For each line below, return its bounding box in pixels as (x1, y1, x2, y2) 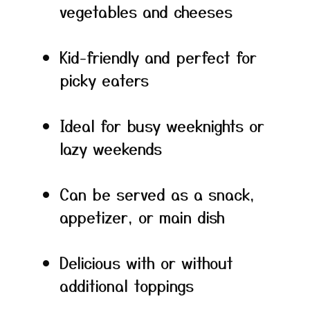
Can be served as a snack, (60, 183, 255, 205)
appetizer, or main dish (60, 206, 225, 228)
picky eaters (60, 69, 149, 91)
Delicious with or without (60, 251, 233, 273)
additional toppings (60, 274, 194, 296)
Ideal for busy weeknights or (60, 114, 264, 136)
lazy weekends (60, 137, 162, 159)
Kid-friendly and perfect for (60, 46, 257, 68)
